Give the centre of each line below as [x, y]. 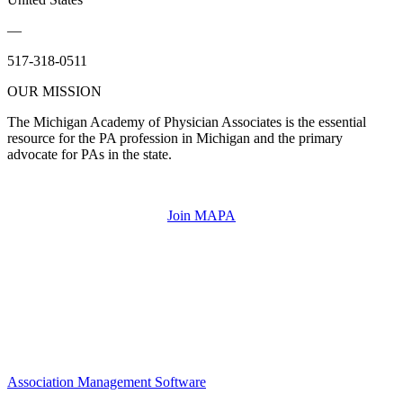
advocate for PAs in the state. [91, 154]
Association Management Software [107, 381]
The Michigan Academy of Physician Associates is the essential [187, 121]
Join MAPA [201, 215]
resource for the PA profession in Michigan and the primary [175, 138]
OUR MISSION [54, 91]
